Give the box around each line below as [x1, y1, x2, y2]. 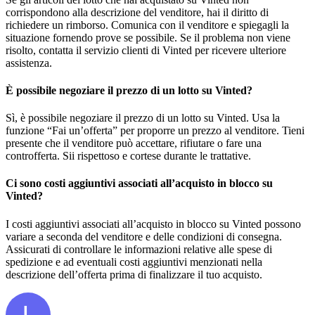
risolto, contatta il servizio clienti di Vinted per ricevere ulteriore [6, 44, 286, 56]
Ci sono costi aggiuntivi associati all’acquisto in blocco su [6, 177, 273, 190]
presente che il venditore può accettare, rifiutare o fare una [6, 137, 262, 150]
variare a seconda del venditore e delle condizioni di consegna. [6, 230, 282, 243]
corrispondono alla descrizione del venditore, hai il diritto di [6, 6, 269, 18]
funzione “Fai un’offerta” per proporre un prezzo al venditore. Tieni [6, 124, 304, 137]
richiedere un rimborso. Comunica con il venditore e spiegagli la [6, 18, 289, 31]
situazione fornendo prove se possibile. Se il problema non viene [6, 31, 290, 44]
